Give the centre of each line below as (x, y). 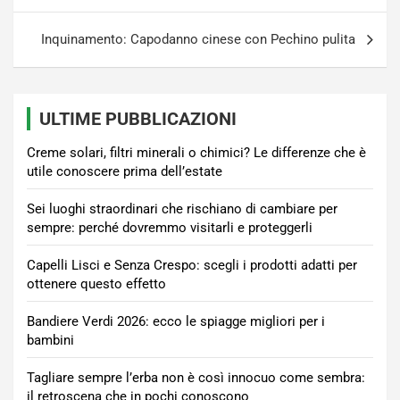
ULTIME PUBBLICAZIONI (138, 119)
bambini (50, 340)
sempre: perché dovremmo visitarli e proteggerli (170, 228)
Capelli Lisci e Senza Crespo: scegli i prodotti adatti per (192, 265)
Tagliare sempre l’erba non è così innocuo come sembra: (196, 378)
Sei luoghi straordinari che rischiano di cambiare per (182, 209)
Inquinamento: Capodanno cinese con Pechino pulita (198, 39)
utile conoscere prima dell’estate (125, 171)
